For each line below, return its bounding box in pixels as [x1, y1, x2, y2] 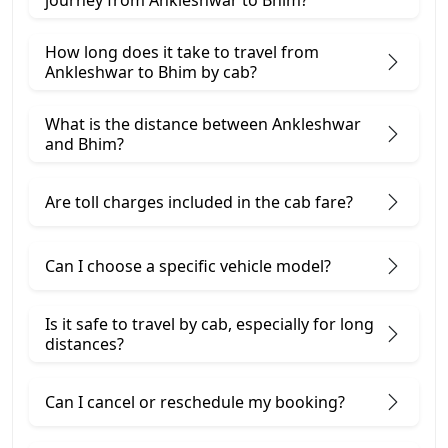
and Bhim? [45, 133, 124, 156]
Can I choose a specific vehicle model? [45, 255, 331, 278]
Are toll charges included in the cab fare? [45, 191, 353, 214]
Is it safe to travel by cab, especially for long [45, 313, 374, 336]
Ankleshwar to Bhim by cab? [45, 61, 257, 84]
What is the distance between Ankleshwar [45, 113, 361, 136]
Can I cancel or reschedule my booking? [45, 391, 345, 414]
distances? [45, 333, 124, 356]
